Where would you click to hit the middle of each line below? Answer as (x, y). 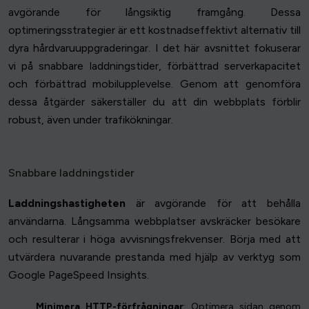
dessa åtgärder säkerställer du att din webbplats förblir (154, 102)
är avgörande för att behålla (213, 203)
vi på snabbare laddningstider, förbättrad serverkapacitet (154, 66)
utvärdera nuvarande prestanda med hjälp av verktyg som (154, 257)
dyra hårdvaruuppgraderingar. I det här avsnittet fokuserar (154, 48)
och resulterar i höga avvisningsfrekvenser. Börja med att (154, 239)
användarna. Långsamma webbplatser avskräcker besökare (154, 221)
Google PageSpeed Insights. (79, 275)
